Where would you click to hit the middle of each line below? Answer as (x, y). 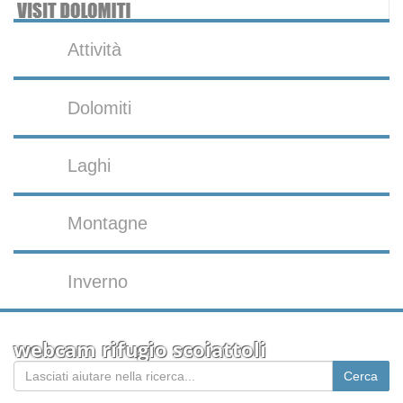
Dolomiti (100, 107)
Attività (95, 50)
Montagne (108, 224)
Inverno (98, 281)
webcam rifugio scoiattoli (140, 349)
